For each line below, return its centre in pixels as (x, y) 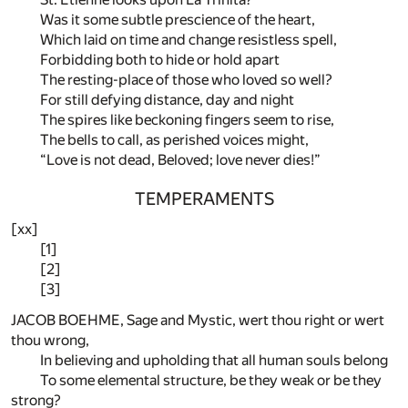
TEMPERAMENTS (204, 199)
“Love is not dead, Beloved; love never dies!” (180, 159)
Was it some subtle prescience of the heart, (178, 19)
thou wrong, (50, 341)
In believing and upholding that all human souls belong (214, 361)
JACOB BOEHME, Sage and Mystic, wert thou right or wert (198, 321)
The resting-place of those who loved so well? (186, 79)
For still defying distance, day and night (167, 99)
